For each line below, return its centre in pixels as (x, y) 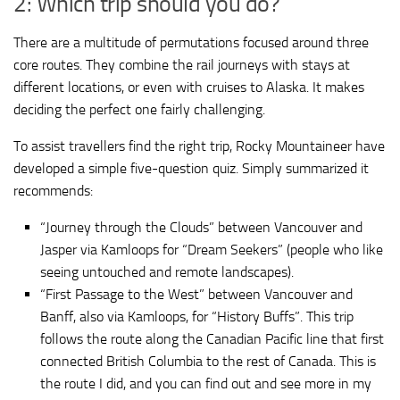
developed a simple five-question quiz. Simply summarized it (191, 168)
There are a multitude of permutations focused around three (191, 42)
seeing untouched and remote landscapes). (167, 271)
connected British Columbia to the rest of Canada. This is (208, 361)
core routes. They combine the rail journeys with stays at (182, 64)
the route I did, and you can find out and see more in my (206, 383)
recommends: (53, 190)
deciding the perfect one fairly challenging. (139, 109)
